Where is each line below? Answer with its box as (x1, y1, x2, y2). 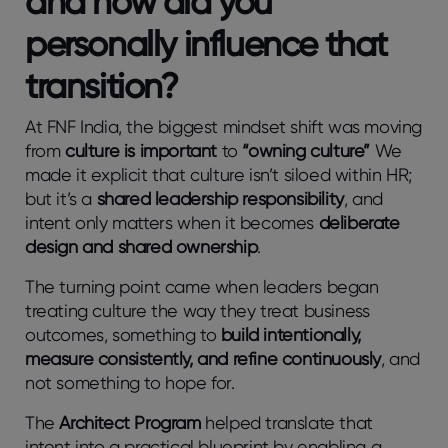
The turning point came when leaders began (25, 275, 379, 297)
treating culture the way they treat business (25, 299, 370, 321)
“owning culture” (242, 139, 375, 161)
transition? (25, 63, 178, 107)
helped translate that (205, 411, 373, 433)
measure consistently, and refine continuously (25, 347, 382, 369)
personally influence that (25, 21, 388, 65)
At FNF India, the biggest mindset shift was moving (25, 115, 423, 137)
